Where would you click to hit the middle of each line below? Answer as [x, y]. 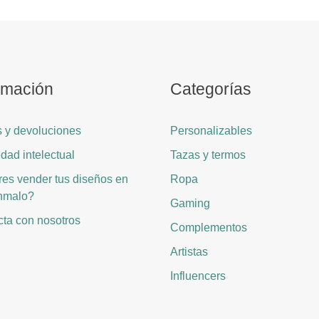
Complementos [209, 228]
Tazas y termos [208, 155]
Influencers [198, 276]
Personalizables [211, 131]
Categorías [211, 90]
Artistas [189, 252]
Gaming [190, 204]
